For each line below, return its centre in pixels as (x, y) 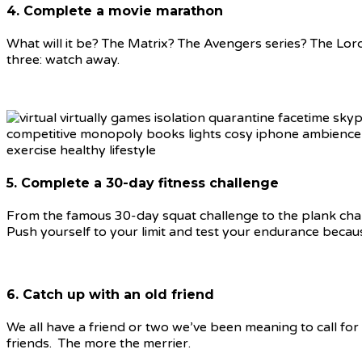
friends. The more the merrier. (99, 343)
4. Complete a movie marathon (115, 11)
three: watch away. (63, 59)
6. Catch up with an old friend (110, 294)
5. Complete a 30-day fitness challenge (143, 183)
